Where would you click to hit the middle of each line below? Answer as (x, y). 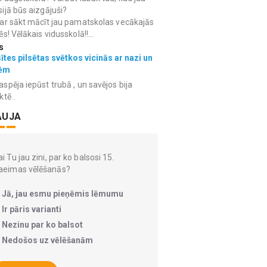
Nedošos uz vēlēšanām (47, 240)
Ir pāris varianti (32, 209)
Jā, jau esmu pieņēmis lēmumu (63, 194)
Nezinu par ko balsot (42, 225)
